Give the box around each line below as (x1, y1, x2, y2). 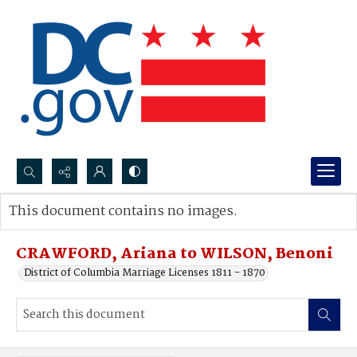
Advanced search (25, 219, 107, 236)
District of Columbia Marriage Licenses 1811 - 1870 (24, 265, 265, 281)
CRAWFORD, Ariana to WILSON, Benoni (16, 242, 333, 266)
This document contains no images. (9, 201, 237, 222)
